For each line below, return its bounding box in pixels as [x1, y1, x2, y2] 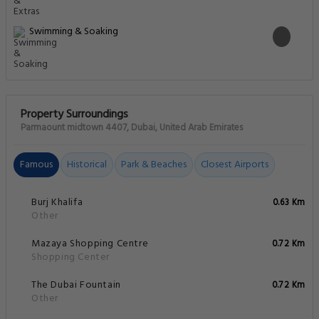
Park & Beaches [121, 157, 187, 174]
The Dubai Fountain [31, 277, 121, 294]
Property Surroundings [21, 105, 128, 125]
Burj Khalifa [31, 194, 83, 211]
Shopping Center [31, 249, 110, 266]
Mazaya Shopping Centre [31, 236, 149, 253]
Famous [20, 157, 53, 174]
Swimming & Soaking [29, 23, 118, 41]
